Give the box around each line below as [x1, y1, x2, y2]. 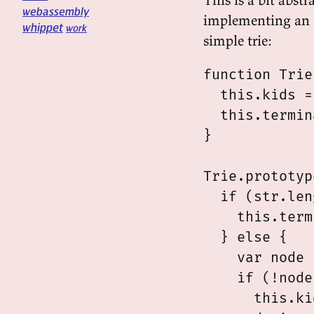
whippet [22, 20, 63, 34]
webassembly [22, 4, 89, 18]
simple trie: [203, 32, 272, 49]
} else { [203, 228, 287, 245]
